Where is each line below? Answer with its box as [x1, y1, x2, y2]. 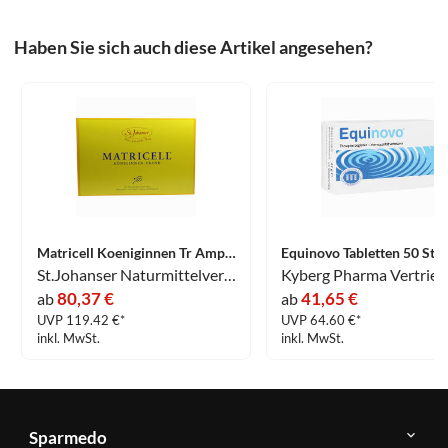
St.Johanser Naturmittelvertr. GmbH [223, 265, 236, 285]
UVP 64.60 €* [280, 311, 361, 328]
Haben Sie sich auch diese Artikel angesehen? [14, 35, 374, 58]
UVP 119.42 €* [36, 311, 125, 328]
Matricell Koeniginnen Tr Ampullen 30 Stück [224, 244, 236, 262]
